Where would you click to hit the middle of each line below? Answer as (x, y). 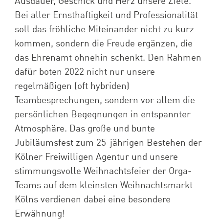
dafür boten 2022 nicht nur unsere (85, 72)
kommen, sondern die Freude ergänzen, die (103, 44)
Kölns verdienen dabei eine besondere (92, 199)
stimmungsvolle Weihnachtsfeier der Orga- (103, 171)
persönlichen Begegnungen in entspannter (102, 114)
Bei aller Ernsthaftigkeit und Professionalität (106, 15)
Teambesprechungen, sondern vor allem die (105, 100)
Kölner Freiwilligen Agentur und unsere (96, 157)
